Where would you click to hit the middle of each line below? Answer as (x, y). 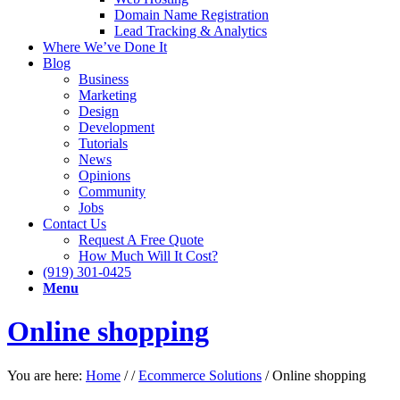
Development (117, 127)
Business (104, 79)
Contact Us (75, 224)
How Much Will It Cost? (148, 256)
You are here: (45, 375)
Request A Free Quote (141, 240)
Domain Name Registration (192, 15)
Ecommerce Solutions (200, 375)
